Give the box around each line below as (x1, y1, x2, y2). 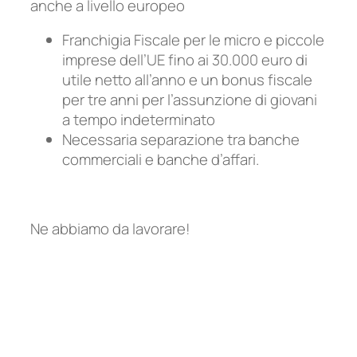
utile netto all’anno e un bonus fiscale (62, 69, 312, 91)
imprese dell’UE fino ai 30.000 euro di (62, 49, 308, 71)
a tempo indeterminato (62, 109, 215, 131)
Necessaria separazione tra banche (62, 129, 300, 151)
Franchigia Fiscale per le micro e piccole (62, 29, 324, 51)
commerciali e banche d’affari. (62, 149, 259, 171)
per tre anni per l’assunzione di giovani (62, 89, 317, 111)
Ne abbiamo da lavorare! (30, 218, 190, 240)
